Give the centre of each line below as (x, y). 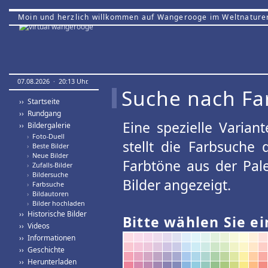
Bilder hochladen (57, 203)
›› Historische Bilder (53, 214)
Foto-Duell (47, 136)
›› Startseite (39, 101)
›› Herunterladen (48, 262)
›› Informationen (47, 238)
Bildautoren (49, 194)
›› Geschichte (42, 250)
